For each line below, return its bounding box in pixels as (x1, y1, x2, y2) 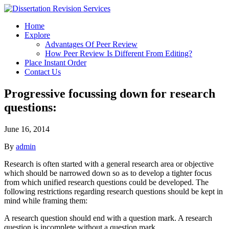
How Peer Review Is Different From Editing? (45, 49, 192, 58)
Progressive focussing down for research (4, 86, 215, 100)
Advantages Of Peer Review (45, 40, 138, 49)
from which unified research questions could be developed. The (4, 177, 209, 187)
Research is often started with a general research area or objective (4, 159, 214, 168)
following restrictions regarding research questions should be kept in (4, 187, 223, 196)
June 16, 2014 (4, 124, 50, 133)
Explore (25, 31, 50, 39)
